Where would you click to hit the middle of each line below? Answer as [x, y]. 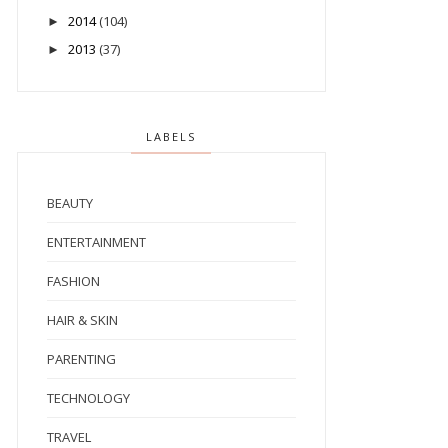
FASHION [73, 281]
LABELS [171, 137]
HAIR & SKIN [82, 320]
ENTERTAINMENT [96, 242]
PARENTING [81, 359]
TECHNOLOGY [88, 398]
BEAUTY [69, 203]
